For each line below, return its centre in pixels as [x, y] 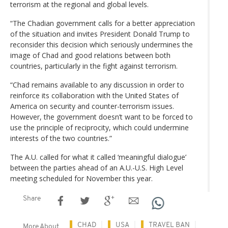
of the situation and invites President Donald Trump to [100, 34]
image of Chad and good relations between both [90, 55]
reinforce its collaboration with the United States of [94, 95]
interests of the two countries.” [61, 138]
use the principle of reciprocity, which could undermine [99, 127]
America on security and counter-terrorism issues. [92, 106]
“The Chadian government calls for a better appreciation [103, 23]
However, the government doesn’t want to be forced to [102, 117]
